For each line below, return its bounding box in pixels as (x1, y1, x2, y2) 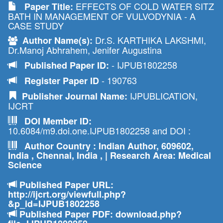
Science (8, 158, 42, 171)
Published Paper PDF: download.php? (17, 208, 182, 221)
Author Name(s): (17, 34, 93, 47)
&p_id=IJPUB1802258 (8, 197, 100, 210)
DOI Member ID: (17, 114, 92, 127)
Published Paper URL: (17, 178, 113, 191)
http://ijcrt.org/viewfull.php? (8, 188, 126, 201)
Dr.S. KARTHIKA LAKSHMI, (93, 33, 206, 46)
